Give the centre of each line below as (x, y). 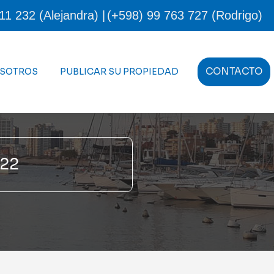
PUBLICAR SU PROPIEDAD (119, 72)
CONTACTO (234, 72)
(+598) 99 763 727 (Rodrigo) (185, 15)
